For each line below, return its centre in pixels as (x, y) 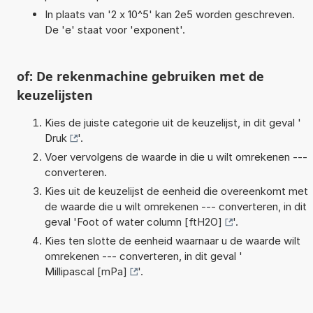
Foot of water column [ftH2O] (149, 221)
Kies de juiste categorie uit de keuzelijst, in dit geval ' (173, 122)
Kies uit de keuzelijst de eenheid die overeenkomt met (176, 191)
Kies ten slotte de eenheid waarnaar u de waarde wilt (172, 240)
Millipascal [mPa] (86, 271)
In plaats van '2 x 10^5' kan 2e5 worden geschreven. (169, 14)
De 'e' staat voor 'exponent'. (115, 29)
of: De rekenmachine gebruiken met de (140, 76)
